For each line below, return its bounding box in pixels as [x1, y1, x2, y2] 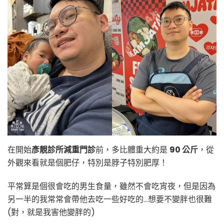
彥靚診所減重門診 [31, 143, 95, 155]
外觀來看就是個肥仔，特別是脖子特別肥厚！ [7, 156, 167, 168]
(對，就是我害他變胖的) [7, 206, 95, 218]
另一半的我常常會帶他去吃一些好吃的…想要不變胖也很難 [7, 193, 212, 205]
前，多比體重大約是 [95, 143, 169, 155]
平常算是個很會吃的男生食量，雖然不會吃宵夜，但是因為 [7, 180, 215, 192]
